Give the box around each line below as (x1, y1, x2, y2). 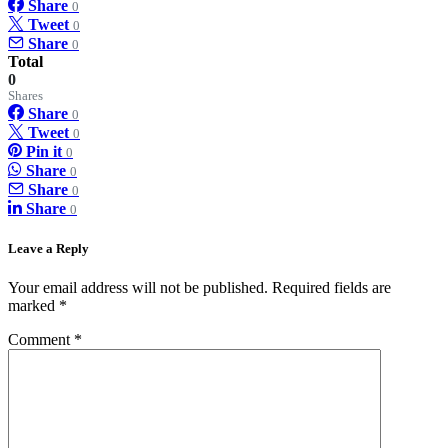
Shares (8, 89, 43, 104)
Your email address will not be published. (8, 278, 268, 296)
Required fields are (272, 278, 391, 296)
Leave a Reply (8, 240, 89, 256)
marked (8, 296, 59, 314)
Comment (8, 330, 74, 348)
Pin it (26, 143, 62, 161)
